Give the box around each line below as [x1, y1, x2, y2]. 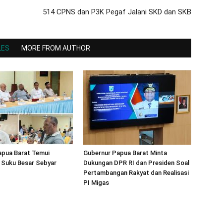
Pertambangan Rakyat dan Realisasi [83, 169, 189, 176]
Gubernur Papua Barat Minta [83, 149, 167, 157]
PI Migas [83, 179, 109, 186]
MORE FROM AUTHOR [21, 44, 90, 52]
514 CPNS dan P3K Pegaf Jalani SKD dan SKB [43, 7, 191, 16]
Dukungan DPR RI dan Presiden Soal [83, 159, 189, 166]
